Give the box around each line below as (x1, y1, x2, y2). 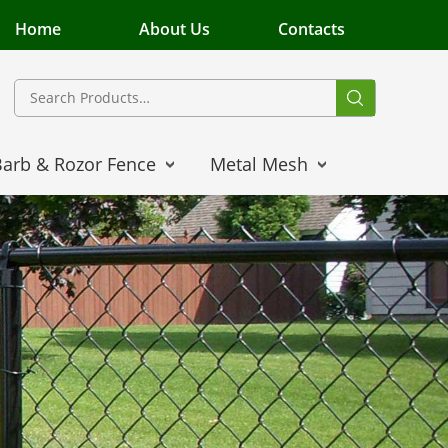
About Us (139, 18, 210, 40)
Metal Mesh (210, 152, 308, 176)
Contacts (278, 18, 345, 40)
